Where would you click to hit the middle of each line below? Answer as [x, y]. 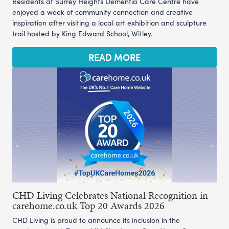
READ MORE [114, 57]
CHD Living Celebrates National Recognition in [110, 195]
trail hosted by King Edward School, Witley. [82, 33]
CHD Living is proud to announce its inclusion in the [96, 220]
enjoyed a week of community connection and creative [102, 12]
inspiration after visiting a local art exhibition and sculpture [109, 22]
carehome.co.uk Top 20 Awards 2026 [88, 205]
